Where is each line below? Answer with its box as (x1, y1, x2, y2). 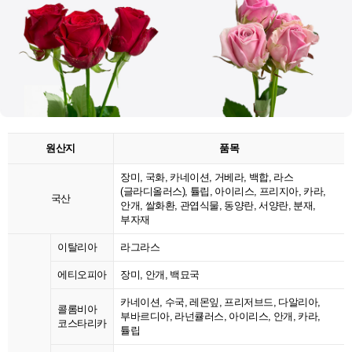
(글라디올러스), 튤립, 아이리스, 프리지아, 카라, (120, 185, 326, 198)
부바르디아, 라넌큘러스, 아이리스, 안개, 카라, (120, 310, 321, 323)
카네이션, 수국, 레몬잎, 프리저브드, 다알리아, (120, 296, 321, 309)
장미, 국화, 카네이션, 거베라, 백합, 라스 (120, 171, 293, 184)
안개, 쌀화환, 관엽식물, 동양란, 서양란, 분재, (120, 200, 316, 212)
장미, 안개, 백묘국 (120, 269, 200, 281)
